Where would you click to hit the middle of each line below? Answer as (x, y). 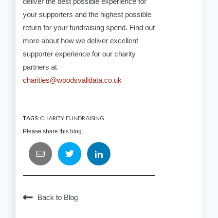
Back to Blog (58, 198)
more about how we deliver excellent (81, 41)
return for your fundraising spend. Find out (89, 28)
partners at (40, 67)
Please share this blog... (55, 132)
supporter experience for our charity (80, 54)
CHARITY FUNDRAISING (72, 118)
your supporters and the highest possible (87, 15)
